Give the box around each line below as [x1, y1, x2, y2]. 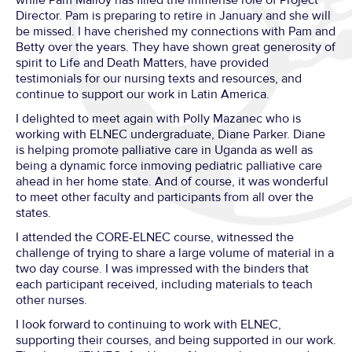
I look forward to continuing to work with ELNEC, [16, 316, 281, 332]
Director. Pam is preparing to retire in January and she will [16, 7, 331, 24]
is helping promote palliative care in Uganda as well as [16, 141, 313, 158]
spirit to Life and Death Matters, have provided [16, 54, 269, 71]
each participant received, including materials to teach [16, 276, 313, 292]
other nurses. [16, 291, 87, 308]
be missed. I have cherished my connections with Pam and [16, 23, 335, 39]
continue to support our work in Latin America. [16, 86, 269, 102]
